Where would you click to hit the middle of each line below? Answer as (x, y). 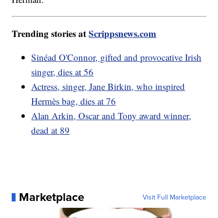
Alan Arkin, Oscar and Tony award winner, (111, 116)
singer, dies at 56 (63, 72)
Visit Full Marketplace (174, 197)
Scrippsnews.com (123, 34)
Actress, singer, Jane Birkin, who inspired (108, 87)
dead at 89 (51, 130)
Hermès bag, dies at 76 (74, 101)
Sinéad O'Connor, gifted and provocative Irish (117, 57)
